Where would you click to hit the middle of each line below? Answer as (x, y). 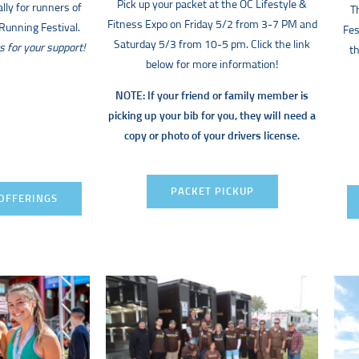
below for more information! (212, 65)
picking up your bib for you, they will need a (212, 117)
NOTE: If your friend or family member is (212, 97)
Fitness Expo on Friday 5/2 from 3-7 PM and (212, 24)
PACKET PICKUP (212, 192)
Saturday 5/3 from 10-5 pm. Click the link (212, 44)
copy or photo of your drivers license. (212, 137)
